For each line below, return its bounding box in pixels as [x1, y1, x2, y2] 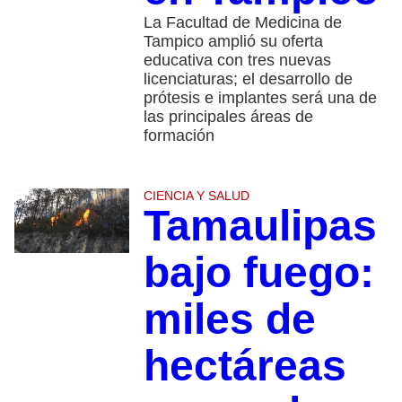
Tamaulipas [143, 202, 377, 250]
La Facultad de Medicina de [143, 13, 342, 32]
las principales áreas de [143, 108, 313, 127]
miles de [143, 295, 316, 344]
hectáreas [143, 342, 346, 390]
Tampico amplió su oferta [143, 32, 323, 51]
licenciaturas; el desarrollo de [143, 70, 353, 89]
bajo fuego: [143, 249, 374, 297]
